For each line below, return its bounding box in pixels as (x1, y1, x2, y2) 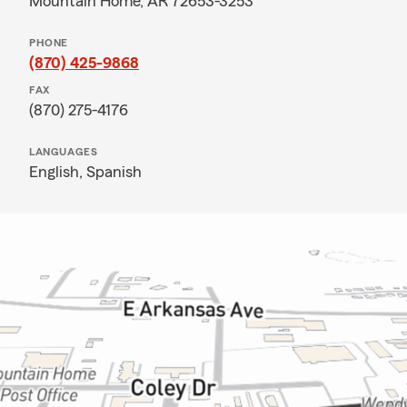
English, (29, 164, 86, 180)
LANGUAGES (29, 146, 98, 157)
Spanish (86, 164, 142, 180)
